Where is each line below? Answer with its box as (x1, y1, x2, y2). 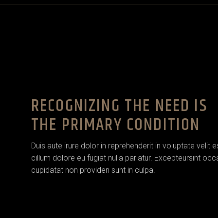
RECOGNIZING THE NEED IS (31, 92, 207, 119)
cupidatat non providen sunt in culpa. (31, 165, 155, 175)
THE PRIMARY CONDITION (31, 111, 200, 138)
